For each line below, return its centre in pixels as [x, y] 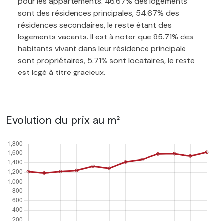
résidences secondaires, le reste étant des [95, 25]
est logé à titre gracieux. [61, 72]
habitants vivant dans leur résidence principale [102, 48]
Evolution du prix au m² [63, 120]
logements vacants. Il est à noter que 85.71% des [106, 37]
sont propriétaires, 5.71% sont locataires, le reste [106, 60]
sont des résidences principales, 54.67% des [98, 13]
